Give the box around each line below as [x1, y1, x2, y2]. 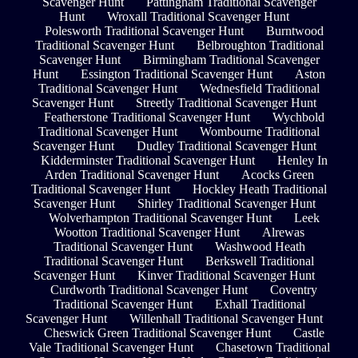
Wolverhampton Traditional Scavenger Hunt [48, 211, 272, 225]
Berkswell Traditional [205, 254, 314, 268]
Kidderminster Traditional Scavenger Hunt [40, 153, 255, 168]
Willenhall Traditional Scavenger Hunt [129, 312, 323, 326]
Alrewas [261, 225, 304, 240]
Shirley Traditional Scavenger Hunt [137, 197, 316, 211]
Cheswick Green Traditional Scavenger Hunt [43, 326, 271, 340]
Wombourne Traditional [200, 125, 320, 139]
